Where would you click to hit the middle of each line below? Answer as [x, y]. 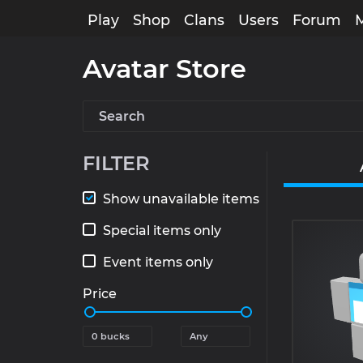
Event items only [158, 262]
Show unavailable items [181, 199]
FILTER [116, 163]
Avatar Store [164, 68]
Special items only [162, 231]
